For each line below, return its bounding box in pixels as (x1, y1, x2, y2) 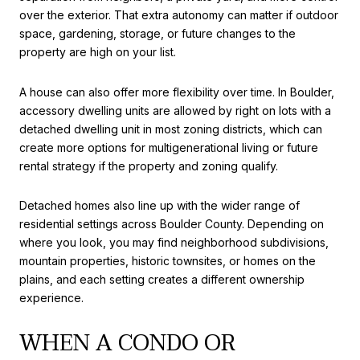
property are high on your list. (19, 45, 176, 59)
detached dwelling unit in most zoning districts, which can (19, 121, 322, 136)
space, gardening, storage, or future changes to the (19, 27, 296, 41)
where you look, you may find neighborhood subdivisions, (19, 235, 329, 250)
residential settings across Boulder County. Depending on (19, 217, 324, 231)
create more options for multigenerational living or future (19, 140, 318, 154)
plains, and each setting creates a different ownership (19, 272, 305, 287)
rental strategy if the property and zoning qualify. (19, 158, 278, 173)
